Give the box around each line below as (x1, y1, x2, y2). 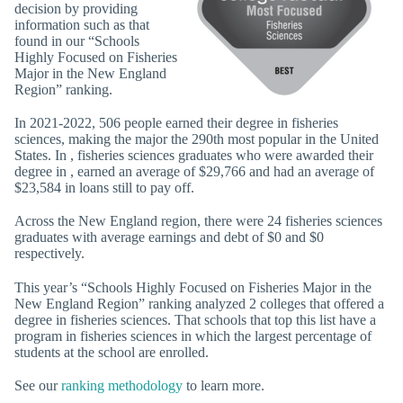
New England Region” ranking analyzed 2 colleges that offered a (14, 295, 384, 311)
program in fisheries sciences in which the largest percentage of (14, 327, 372, 344)
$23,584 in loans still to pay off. (14, 180, 194, 196)
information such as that (14, 16, 149, 32)
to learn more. (183, 377, 264, 393)
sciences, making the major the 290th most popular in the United (14, 131, 379, 148)
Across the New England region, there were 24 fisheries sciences (14, 213, 382, 229)
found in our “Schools (14, 32, 139, 49)
